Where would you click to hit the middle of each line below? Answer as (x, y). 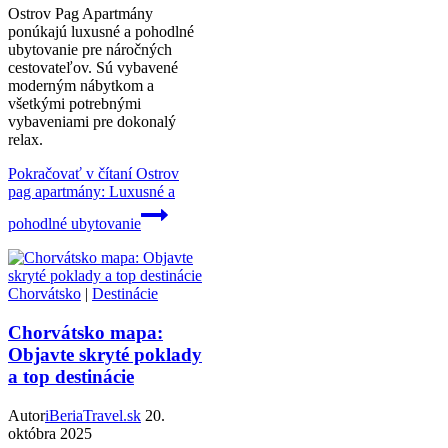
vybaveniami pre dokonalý (92, 122)
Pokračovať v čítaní (70, 174)
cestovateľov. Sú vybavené (93, 68)
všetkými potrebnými (74, 104)
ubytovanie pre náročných (90, 50)
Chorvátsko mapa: (85, 332)
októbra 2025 (50, 433)
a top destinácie (71, 376)
